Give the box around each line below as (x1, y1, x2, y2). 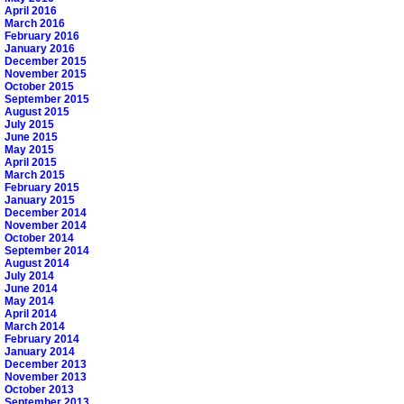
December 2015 (5, 54, 87, 68)
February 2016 (5, 29, 79, 42)
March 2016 (5, 16, 65, 30)
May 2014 (5, 294, 54, 308)
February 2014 (5, 332, 79, 345)
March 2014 (5, 319, 65, 333)
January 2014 (5, 344, 75, 358)
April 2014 (5, 307, 57, 320)
